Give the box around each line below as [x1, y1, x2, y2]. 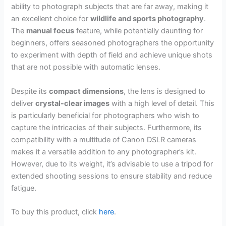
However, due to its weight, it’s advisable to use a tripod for [11, 159, 213, 168]
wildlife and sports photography [90, 14, 204, 24]
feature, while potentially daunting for [74, 26, 203, 36]
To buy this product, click [11, 207, 99, 216]
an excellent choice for [11, 14, 91, 24]
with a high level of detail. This [109, 98, 215, 108]
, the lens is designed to [124, 86, 206, 96]
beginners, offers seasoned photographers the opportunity [11, 38, 214, 48]
